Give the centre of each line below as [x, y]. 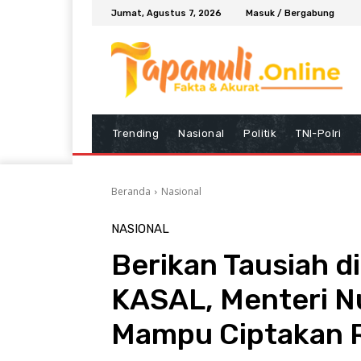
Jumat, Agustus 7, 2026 [166, 13]
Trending [136, 133]
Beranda [131, 191]
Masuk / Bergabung [290, 13]
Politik [260, 133]
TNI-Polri [319, 133]
